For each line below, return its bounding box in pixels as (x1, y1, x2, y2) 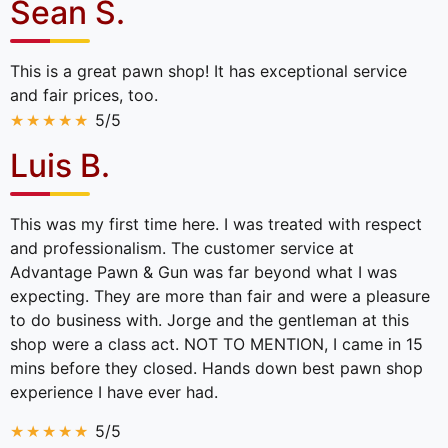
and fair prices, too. (10, 85, 158, 106)
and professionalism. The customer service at (10, 237, 354, 258)
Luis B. (10, 145, 110, 185)
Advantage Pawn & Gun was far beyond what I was (10, 261, 397, 282)
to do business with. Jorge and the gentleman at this (10, 309, 409, 330)
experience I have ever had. (10, 381, 218, 402)
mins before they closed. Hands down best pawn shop (10, 357, 423, 378)
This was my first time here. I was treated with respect (10, 213, 422, 234)
